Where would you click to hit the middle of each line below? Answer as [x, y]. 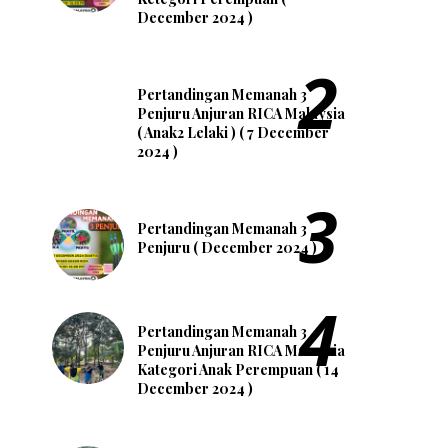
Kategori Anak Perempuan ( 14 [238, 370]
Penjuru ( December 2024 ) [227, 248]
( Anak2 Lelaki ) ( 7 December [233, 133]
